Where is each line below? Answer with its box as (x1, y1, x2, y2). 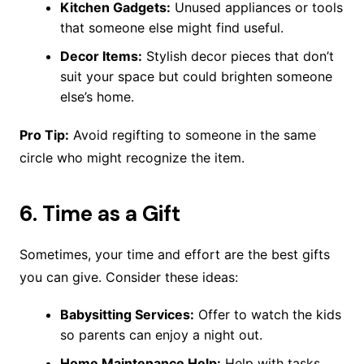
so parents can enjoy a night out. (59, 327, 262, 344)
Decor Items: (59, 48, 142, 65)
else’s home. (59, 89, 134, 106)
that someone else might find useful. (59, 19, 284, 37)
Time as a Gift (41, 200, 180, 228)
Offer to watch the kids (193, 306, 341, 323)
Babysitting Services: (59, 306, 194, 323)
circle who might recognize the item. (19, 149, 245, 167)
